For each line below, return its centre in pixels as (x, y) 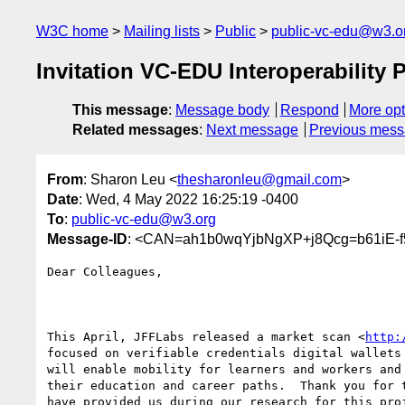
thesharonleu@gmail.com (259, 179)
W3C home (72, 31)
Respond (309, 110)
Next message (252, 130)
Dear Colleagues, (105, 271)
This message (120, 110)
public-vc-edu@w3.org (144, 219)
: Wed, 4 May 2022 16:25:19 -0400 (188, 199)
